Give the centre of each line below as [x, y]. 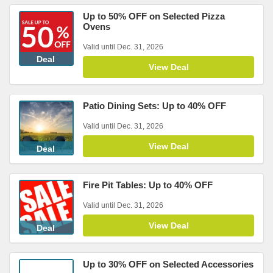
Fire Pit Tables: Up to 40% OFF [148, 185]
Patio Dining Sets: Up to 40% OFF [154, 106]
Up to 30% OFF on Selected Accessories [168, 264]
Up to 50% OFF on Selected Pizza [154, 16]
